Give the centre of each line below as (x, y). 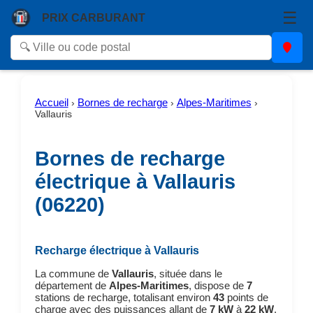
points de (246, 298)
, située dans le (188, 274)
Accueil (51, 102)
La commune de (73, 274)
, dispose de (217, 286)
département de (72, 286)
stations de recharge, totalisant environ (124, 298)
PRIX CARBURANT (94, 18)
